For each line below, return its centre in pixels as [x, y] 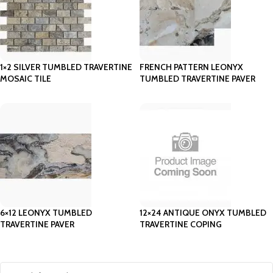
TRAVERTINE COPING [181, 224]
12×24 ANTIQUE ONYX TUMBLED [203, 212]
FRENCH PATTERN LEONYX [191, 67]
